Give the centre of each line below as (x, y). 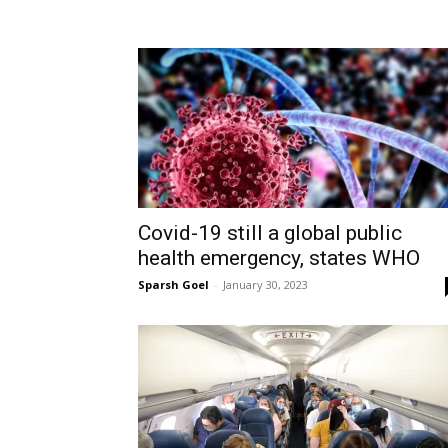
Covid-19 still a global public (270, 233)
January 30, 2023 (265, 284)
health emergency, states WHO (279, 258)
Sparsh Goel (173, 284)
